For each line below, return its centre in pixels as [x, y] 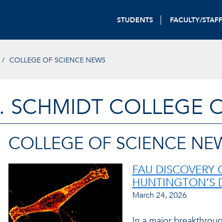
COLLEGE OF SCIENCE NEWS [57, 60]
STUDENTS [135, 20]
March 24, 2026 [159, 195]
